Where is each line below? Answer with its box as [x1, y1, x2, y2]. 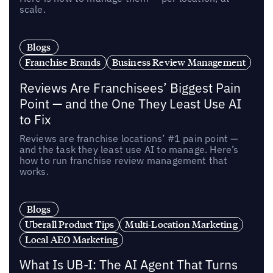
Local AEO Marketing [24, 233, 118, 246]
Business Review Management [112, 55, 246, 68]
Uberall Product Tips [24, 218, 115, 230]
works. [19, 165, 49, 177]
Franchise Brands [24, 55, 101, 68]
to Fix [19, 111, 51, 128]
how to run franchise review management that [19, 154, 228, 166]
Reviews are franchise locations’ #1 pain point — [19, 132, 238, 144]
